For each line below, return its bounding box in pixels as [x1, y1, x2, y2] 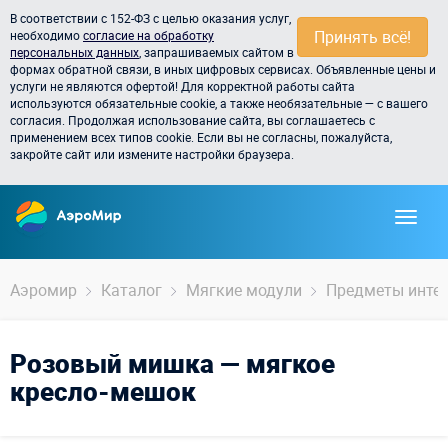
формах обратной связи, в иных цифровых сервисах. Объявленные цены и [10, 61, 436, 77]
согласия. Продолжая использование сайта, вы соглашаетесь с [10, 112, 375, 128]
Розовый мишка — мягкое [10, 346, 335, 381]
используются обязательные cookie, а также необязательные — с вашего [10, 95, 428, 111]
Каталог [101, 279, 162, 301]
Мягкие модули [186, 279, 302, 301]
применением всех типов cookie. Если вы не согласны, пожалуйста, [10, 129, 392, 145]
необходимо [10, 27, 83, 43]
